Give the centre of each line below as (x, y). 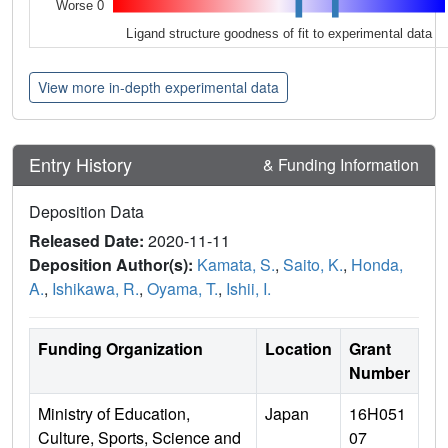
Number (379, 372)
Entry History (83, 164)
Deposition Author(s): (113, 264)
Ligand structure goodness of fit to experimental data (279, 33)
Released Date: (88, 240)
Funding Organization (120, 348)
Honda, (377, 264)
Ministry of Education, (114, 413)
